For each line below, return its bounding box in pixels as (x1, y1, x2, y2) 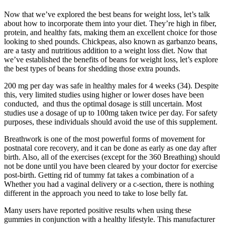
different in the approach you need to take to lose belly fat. (4, 189, 188, 198)
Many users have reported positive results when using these (4, 206, 191, 215)
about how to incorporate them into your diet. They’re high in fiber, (4, 19, 216, 28)
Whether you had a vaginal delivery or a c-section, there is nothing (4, 180, 214, 189)
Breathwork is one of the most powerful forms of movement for (4, 135, 205, 144)
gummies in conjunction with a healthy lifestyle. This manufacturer (4, 215, 215, 224)
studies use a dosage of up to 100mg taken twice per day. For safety (4, 108, 217, 118)
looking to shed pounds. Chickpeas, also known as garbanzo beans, (4, 37, 217, 46)
